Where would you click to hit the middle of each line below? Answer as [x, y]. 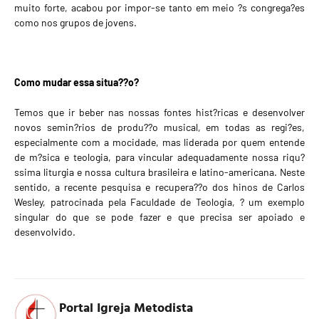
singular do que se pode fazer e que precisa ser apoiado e [159, 217]
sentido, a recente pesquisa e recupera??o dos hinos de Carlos [159, 187]
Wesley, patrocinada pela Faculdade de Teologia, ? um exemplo [159, 202]
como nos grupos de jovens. [75, 23]
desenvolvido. [45, 232]
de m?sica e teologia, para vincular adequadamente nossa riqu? [159, 157]
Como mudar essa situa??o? [77, 83]
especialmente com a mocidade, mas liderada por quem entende [159, 142]
